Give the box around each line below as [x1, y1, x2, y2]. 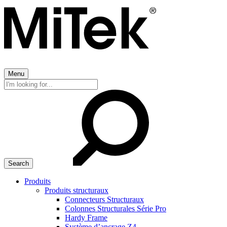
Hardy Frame [65, 213, 107, 222]
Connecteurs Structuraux [65, 195, 144, 204]
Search [4, 79, 25, 87]
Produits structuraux [45, 186, 108, 195]
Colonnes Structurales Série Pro [65, 204, 166, 213]
